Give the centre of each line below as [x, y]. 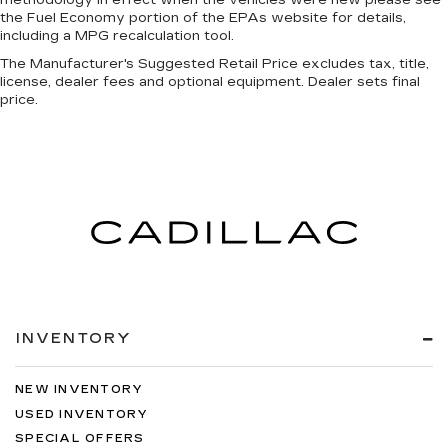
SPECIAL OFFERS [80, 439]
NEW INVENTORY [79, 390]
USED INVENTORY [82, 414]
